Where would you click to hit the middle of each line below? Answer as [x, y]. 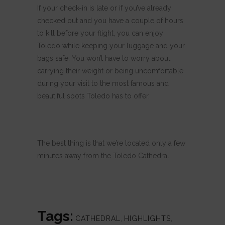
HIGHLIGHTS [147, 218]
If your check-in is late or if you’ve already [104, 8]
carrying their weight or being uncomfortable [110, 71]
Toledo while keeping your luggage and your [111, 45]
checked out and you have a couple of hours [110, 20]
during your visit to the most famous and [103, 83]
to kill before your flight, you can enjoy [100, 33]
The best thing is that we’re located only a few [111, 143]
